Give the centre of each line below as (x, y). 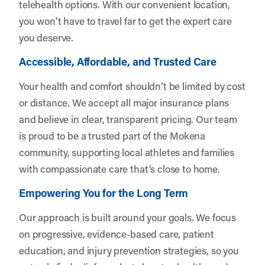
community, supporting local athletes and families (127, 152)
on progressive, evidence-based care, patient (117, 233)
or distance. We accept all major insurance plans (124, 102)
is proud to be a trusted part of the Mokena (112, 135)
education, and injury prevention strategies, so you (129, 250)
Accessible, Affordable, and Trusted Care (118, 61)
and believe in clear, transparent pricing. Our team (128, 119)
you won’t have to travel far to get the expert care (125, 20)
